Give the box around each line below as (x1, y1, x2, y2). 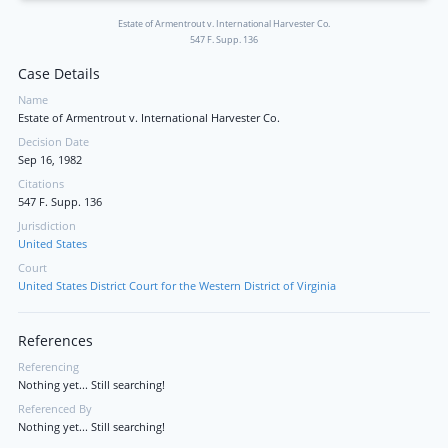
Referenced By (18, 402, 92, 416)
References (18, 332, 93, 350)
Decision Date (18, 135, 89, 149)
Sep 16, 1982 (18, 153, 82, 167)
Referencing (18, 360, 79, 374)
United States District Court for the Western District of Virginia (18, 279, 336, 293)
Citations (18, 177, 64, 191)
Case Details (18, 65, 100, 83)
